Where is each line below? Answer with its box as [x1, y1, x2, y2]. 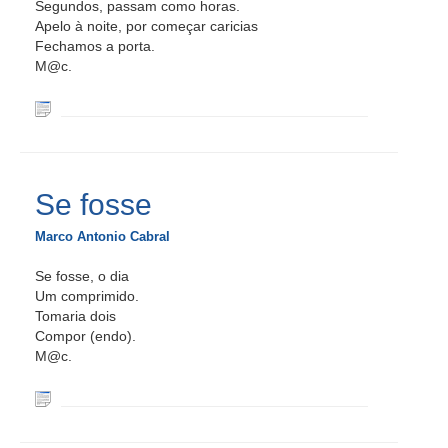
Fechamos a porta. [35, 38, 155, 54]
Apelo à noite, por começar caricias [35, 18, 258, 34]
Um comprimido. [35, 288, 139, 304]
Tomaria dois [35, 308, 116, 324]
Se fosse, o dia [35, 268, 129, 284]
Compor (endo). [35, 328, 136, 344]
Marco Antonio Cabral [35, 229, 170, 244]
